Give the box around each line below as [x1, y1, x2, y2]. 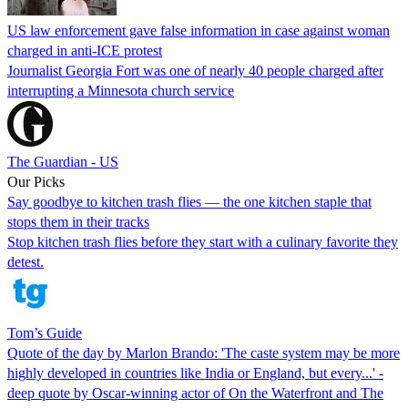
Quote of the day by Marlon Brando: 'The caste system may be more [7, 344, 400, 361]
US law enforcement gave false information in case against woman [7, 22, 390, 38]
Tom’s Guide [7, 324, 82, 341]
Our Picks [7, 173, 65, 189]
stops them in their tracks [7, 213, 149, 229]
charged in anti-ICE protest [7, 42, 162, 58]
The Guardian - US [7, 153, 118, 169]
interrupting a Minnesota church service [7, 82, 234, 98]
